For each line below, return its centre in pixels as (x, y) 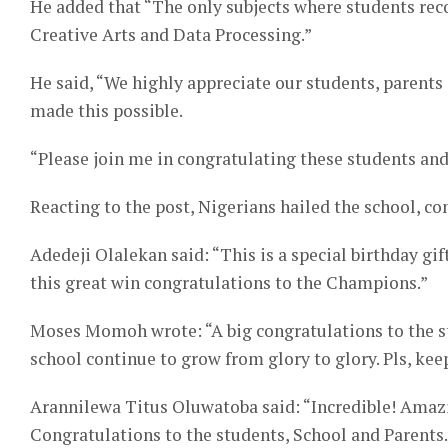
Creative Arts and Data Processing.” (171, 34)
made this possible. (106, 110)
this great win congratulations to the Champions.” (229, 282)
